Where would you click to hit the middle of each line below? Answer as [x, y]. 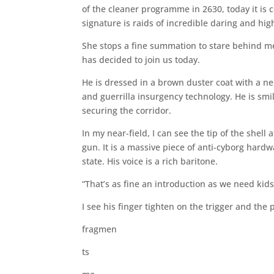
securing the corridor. [127, 110]
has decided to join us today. [141, 59]
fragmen [100, 229]
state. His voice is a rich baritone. [150, 161]
